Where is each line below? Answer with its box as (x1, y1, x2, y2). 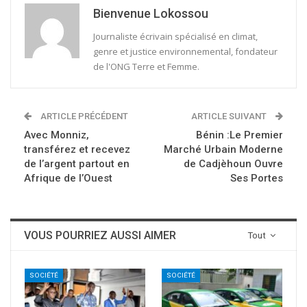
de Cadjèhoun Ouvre (184, 158, 283, 171)
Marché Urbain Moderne (164, 143, 283, 156)
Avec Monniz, (24, 129, 89, 142)
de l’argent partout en (24, 158, 130, 171)
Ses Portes (230, 172, 283, 185)
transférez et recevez (24, 143, 130, 156)
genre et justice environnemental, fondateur (93, 45, 278, 58)
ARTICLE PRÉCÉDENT (38, 111, 128, 122)
